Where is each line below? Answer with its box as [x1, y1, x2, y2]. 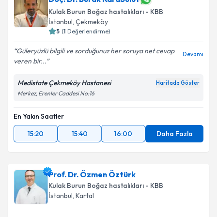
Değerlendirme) [67, 28, 110, 35]
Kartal [76, 191, 94, 200]
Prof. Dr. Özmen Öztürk [48, 170, 136, 179]
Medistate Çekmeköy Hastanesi [17, 78, 111, 87]
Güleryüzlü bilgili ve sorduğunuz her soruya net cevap [16, 46, 174, 55]
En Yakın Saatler [14, 112, 64, 121]
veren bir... [14, 57, 46, 65]
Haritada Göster [156, 79, 200, 86]
